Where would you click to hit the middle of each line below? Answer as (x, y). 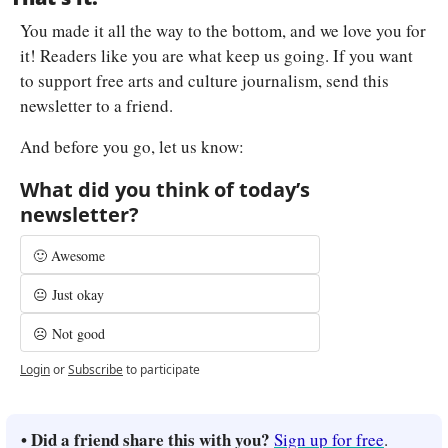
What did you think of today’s (165, 190)
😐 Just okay (68, 295)
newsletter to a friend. (96, 106)
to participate (163, 370)
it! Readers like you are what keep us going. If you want (216, 56)
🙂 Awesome (69, 256)
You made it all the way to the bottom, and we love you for (223, 31)
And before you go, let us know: (132, 147)
